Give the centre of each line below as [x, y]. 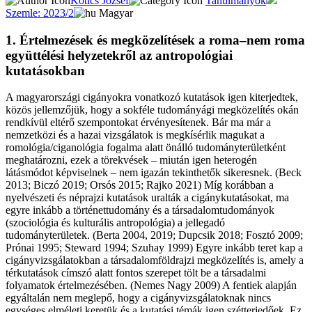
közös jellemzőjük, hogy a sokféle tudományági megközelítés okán [152, 110]
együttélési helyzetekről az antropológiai [119, 55]
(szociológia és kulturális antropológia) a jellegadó [115, 223]
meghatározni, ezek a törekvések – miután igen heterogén [131, 160]
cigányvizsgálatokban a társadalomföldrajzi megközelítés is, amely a [155, 260]
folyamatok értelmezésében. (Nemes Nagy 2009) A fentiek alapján [151, 286]
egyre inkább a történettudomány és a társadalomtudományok [140, 210]
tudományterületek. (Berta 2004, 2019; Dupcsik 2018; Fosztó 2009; [154, 235]
